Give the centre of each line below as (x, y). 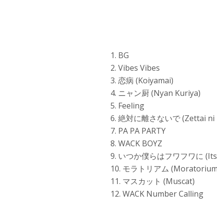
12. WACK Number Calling (157, 194)
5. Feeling (128, 105)
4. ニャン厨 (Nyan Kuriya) (156, 93)
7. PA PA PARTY (138, 131)
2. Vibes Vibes (135, 68)
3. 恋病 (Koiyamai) (142, 80)
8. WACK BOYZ (137, 143)
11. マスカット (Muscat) (153, 181)
